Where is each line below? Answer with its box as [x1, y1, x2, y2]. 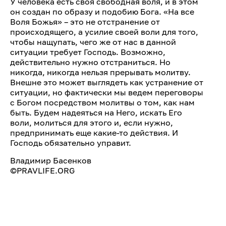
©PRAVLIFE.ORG [10, 165, 75, 176]
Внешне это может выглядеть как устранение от [10, 77, 203, 87]
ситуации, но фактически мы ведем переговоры [10, 87, 203, 97]
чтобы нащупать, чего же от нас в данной [10, 37, 176, 47]
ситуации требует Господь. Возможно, [10, 47, 165, 57]
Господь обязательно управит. [10, 138, 131, 148]
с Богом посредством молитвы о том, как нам [10, 97, 195, 107]
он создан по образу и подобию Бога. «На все [10, 7, 194, 17]
